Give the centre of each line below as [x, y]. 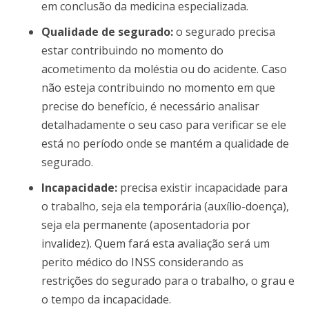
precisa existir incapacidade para [204, 187]
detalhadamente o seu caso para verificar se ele [164, 124]
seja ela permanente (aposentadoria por [146, 225]
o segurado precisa [224, 31]
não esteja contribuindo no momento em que [158, 87]
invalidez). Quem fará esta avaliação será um [156, 243]
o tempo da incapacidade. [106, 299]
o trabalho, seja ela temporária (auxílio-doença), [165, 206]
